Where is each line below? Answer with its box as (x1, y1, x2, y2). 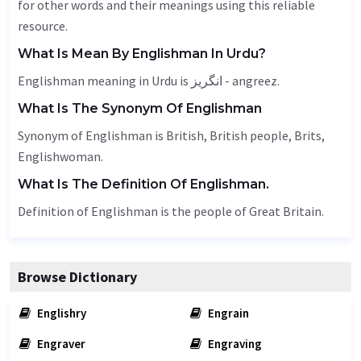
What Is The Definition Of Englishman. (18, 176, 269, 192)
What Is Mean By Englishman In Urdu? (18, 46, 266, 61)
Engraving (205, 336, 262, 351)
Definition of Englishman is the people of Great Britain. (18, 203, 324, 219)
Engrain (205, 305, 249, 321)
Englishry (35, 305, 86, 321)
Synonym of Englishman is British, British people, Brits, (18, 127, 325, 143)
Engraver (35, 336, 85, 351)
